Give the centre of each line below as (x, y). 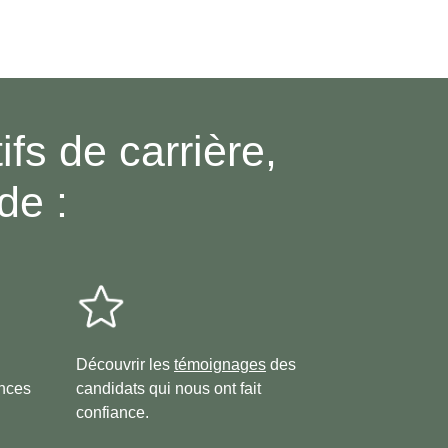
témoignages (220, 365)
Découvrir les (125, 365)
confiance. (112, 413)
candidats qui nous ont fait (168, 389)
